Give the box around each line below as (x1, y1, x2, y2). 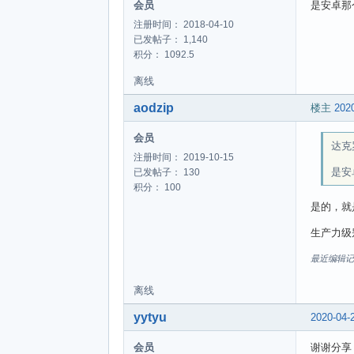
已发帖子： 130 (134, 166, 200, 178)
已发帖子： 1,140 (134, 33, 208, 45)
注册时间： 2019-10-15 (134, 151, 234, 163)
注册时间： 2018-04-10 (134, 18, 234, 30)
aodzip (134, 100, 174, 115)
